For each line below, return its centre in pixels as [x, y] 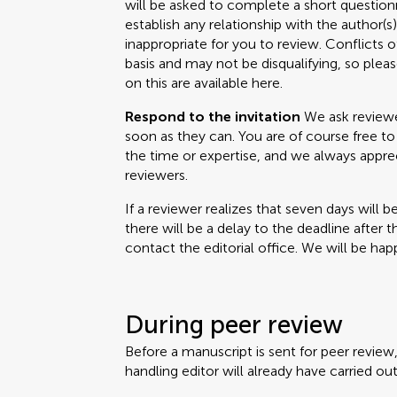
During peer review [234, 325]
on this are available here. [204, 83]
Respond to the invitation [213, 117]
